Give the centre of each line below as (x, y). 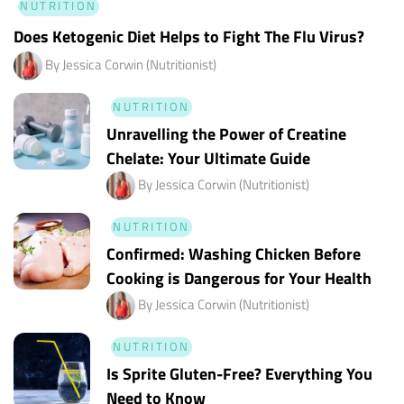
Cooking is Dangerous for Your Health (239, 278)
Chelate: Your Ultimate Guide (208, 158)
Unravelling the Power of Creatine (226, 133)
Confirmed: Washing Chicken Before (234, 253)
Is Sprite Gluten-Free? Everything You (239, 374)
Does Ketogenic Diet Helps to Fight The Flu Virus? (189, 37)
